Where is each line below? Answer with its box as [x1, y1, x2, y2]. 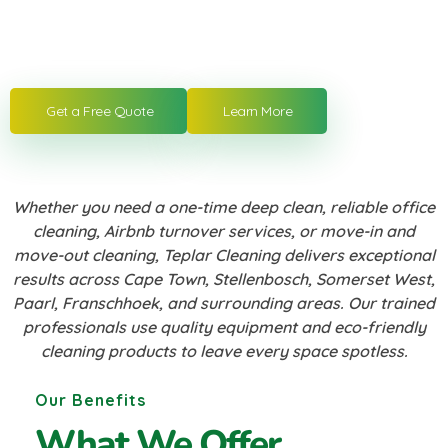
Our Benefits [35, 390, 146, 411]
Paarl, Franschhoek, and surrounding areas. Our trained [13, 293, 435, 314]
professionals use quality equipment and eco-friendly [22, 317, 426, 338]
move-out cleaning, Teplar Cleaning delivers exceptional [13, 245, 435, 266]
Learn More [223, 102, 293, 121]
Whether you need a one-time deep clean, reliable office [13, 197, 435, 218]
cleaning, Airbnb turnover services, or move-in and [33, 221, 415, 242]
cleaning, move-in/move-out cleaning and [67, 11, 381, 31]
